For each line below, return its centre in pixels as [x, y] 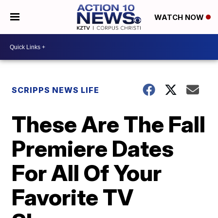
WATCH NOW [180, 18]
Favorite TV [73, 197]
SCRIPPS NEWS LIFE [56, 90]
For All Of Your [87, 173]
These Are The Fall [109, 124]
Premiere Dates [93, 148]
